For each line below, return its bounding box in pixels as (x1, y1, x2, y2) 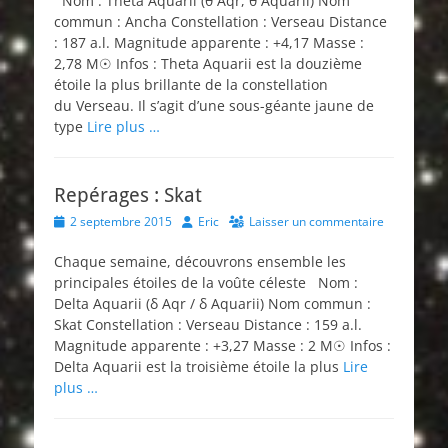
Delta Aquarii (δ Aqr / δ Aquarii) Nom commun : (54, 294, 371, 313)
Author (181, 212, 219, 229)
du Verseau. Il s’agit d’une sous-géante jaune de (54, 96, 374, 115)
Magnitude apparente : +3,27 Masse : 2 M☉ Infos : (54, 336, 391, 355)
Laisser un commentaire (249, 213, 384, 230)
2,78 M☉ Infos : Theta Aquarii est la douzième (54, 54, 362, 73)
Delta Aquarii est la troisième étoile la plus (54, 357, 343, 376)
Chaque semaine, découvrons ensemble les (54, 252, 346, 271)
